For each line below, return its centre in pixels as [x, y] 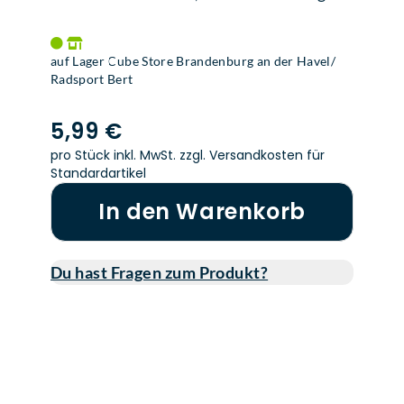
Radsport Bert [92, 79]
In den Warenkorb [202, 211]
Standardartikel [98, 173]
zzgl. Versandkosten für [252, 155]
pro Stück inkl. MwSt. [115, 155]
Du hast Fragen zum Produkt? [160, 272]
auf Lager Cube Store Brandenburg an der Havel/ [193, 61]
